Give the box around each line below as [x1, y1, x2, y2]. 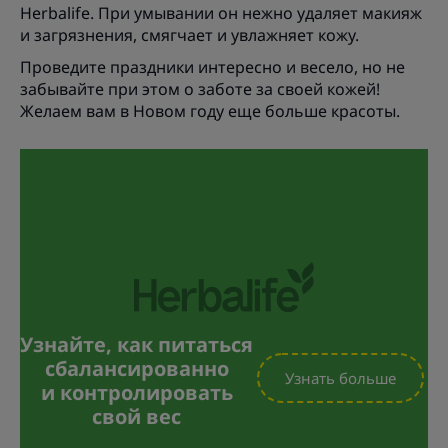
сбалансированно [44, 354, 229, 382]
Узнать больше [285, 367, 396, 388]
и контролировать [40, 378, 233, 406]
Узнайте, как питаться [20, 330, 253, 358]
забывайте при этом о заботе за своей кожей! [20, 78, 380, 101]
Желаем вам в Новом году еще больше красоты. [20, 100, 404, 123]
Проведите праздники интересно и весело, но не [20, 56, 405, 79]
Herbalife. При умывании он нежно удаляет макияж [20, 2, 422, 25]
